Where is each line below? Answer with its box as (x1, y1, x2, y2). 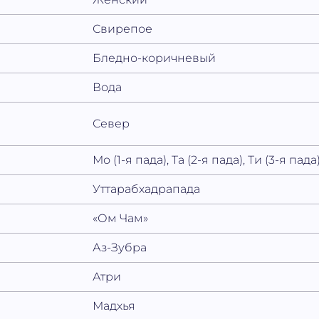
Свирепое (93, 22, 153, 36)
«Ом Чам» (93, 211, 149, 226)
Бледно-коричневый (93, 51, 216, 66)
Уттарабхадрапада (93, 182, 201, 197)
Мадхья (93, 299, 136, 313)
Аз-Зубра (93, 241, 147, 255)
